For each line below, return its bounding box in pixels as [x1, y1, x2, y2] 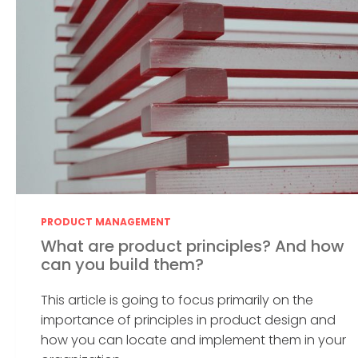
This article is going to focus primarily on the [41, 290, 314, 309]
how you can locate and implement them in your [41, 330, 347, 349]
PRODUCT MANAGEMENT [41, 215, 172, 229]
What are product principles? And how [41, 234, 345, 257]
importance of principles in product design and [41, 310, 336, 329]
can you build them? [41, 253, 205, 276]
